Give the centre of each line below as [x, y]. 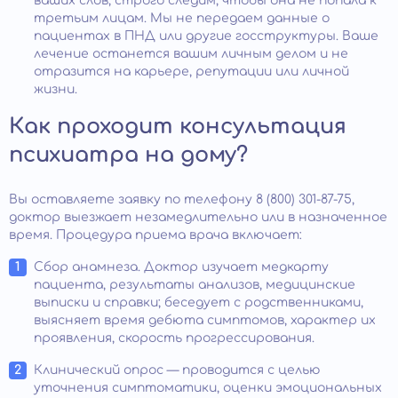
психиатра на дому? [128, 155]
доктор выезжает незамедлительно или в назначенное [198, 217]
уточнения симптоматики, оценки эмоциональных [208, 387]
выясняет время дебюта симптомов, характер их [205, 320]
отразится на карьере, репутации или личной [191, 71]
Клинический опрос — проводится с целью [177, 370]
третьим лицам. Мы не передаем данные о [182, 18]
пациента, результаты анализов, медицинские [195, 284]
